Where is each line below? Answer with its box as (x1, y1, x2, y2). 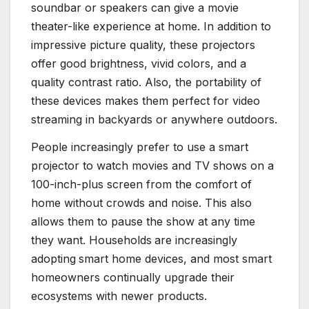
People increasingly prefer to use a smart (31, 139, 248, 154)
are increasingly (154, 232, 237, 247)
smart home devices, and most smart (79, 251, 272, 266)
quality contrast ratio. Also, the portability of (31, 75, 261, 90)
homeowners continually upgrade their (31, 270, 235, 284)
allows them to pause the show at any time (31, 214, 255, 228)
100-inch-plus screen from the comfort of (31, 177, 252, 191)
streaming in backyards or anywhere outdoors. (31, 112, 277, 127)
